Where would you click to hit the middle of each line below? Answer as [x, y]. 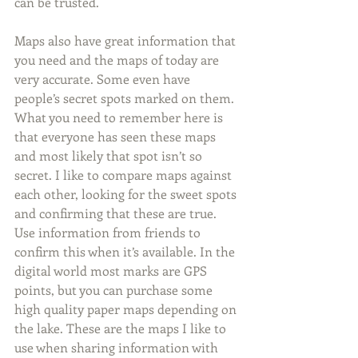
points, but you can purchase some [115, 290]
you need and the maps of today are [118, 60]
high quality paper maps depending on [127, 309]
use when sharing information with [118, 347]
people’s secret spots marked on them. [126, 98]
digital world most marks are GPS [112, 270]
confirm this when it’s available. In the [126, 251]
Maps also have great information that [127, 40]
